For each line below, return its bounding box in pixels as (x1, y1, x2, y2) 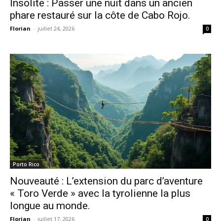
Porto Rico (13, 161, 39, 168)
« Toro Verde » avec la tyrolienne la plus (10, 187, 190, 200)
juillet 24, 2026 (37, 25, 74, 33)
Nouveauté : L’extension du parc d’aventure (10, 175, 203, 187)
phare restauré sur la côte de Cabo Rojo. (10, 9, 190, 22)
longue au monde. (10, 200, 90, 212)
